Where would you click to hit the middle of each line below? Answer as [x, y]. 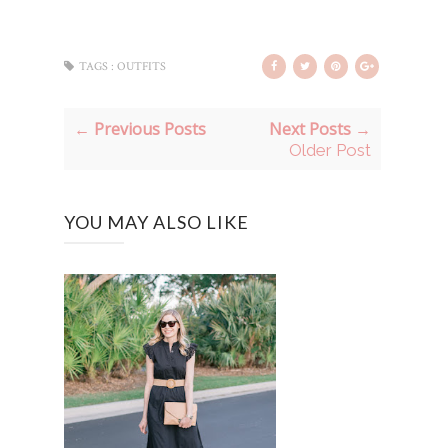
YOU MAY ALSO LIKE [156, 222]
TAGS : [96, 67]
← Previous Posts [140, 129]
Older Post [329, 150]
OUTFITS [141, 67]
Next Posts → [319, 129]
